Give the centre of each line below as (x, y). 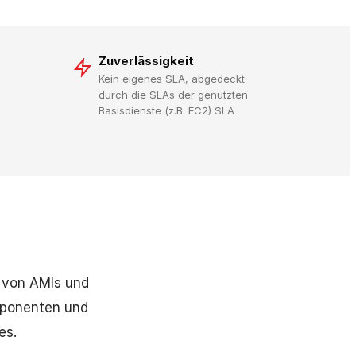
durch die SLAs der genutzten (173, 95)
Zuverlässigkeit (146, 61)
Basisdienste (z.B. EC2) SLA (166, 110)
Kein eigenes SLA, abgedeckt (172, 79)
